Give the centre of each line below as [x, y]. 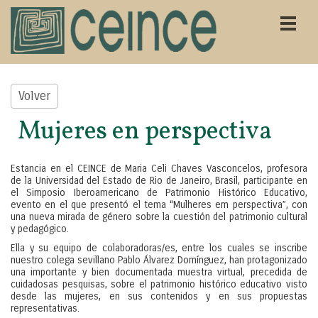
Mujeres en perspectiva [145, 132]
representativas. [45, 308]
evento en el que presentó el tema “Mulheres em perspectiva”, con [159, 205]
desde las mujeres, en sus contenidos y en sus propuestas [159, 296]
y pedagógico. [40, 229]
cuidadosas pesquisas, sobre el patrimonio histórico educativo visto [159, 284]
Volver [34, 96]
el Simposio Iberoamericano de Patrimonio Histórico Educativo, [159, 193]
